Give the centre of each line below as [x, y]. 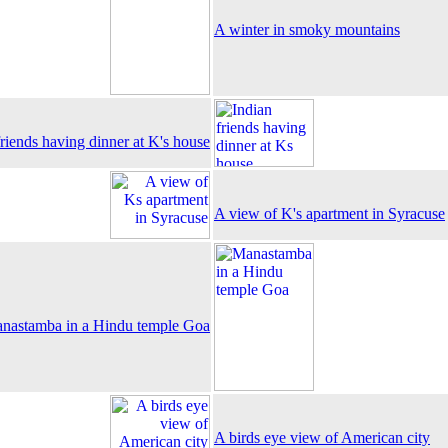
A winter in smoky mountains [307, 29]
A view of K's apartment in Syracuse [329, 213]
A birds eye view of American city [322, 437]
